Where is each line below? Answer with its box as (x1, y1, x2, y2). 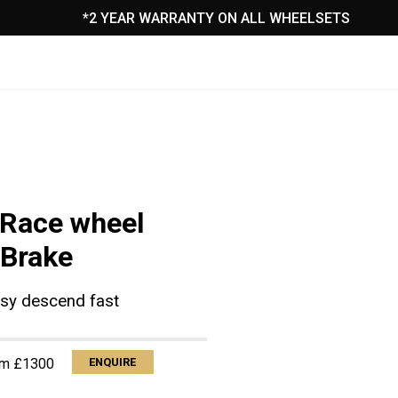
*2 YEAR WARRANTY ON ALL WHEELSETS (83, 9, 351, 27)
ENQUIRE (89, 355, 137, 370)
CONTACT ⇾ (151, 30, 228, 48)
